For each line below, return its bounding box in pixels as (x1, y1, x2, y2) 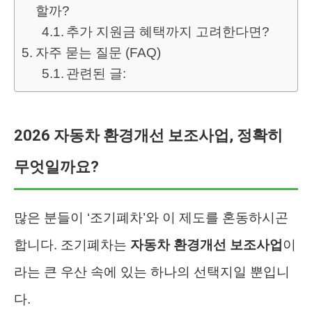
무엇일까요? (14, 158, 99, 176)
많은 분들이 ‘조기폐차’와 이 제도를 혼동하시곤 (14, 210, 288, 226)
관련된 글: (66, 66, 127, 81)
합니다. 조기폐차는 (14, 237, 130, 253)
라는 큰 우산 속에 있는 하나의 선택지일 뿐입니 (14, 265, 290, 280)
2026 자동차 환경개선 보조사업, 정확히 (14, 127, 283, 145)
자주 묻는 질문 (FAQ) (35, 45, 161, 61)
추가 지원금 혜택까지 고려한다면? (66, 24, 270, 40)
